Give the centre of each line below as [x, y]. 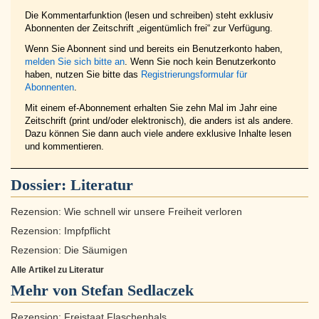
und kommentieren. [64, 147]
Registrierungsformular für [194, 75]
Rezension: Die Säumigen [69, 251]
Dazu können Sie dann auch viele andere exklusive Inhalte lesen [158, 134]
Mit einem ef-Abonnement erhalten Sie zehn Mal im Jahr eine [151, 108]
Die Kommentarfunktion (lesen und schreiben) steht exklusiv [149, 16]
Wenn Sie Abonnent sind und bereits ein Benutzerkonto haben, [154, 49]
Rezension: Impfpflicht [61, 231]
